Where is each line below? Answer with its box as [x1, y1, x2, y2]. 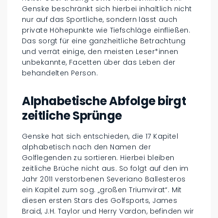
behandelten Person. [22, 68, 98, 78]
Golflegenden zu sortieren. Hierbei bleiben [22, 152, 175, 163]
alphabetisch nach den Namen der [22, 142, 151, 152]
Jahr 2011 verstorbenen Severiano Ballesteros [22, 174, 186, 184]
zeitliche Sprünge [22, 107, 122, 124]
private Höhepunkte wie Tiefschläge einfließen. [22, 25, 191, 35]
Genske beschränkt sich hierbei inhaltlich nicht [22, 3, 192, 14]
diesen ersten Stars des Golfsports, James [22, 195, 178, 205]
